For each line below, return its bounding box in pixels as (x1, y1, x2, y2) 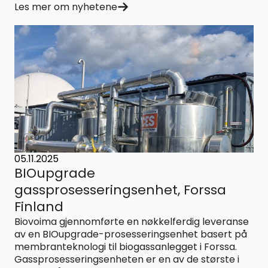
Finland (14, 197, 63, 217)
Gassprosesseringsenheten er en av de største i (14, 252, 239, 267)
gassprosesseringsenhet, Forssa (14, 181, 226, 200)
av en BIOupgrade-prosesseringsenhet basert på (14, 227, 247, 242)
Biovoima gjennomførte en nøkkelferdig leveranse (14, 215, 249, 229)
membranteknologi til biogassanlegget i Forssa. (14, 240, 237, 254)
